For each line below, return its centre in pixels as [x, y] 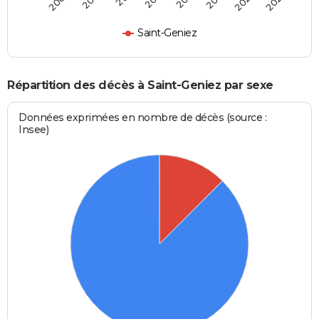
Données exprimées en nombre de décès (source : [143, 118]
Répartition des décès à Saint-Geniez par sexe [140, 85]
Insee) [34, 130]
